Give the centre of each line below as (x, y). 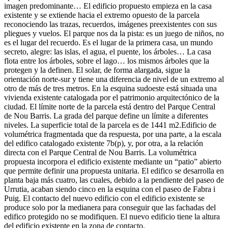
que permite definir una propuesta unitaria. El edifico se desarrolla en (114, 170)
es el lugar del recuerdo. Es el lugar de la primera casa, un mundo (108, 42)
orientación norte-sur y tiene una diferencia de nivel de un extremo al (114, 79)
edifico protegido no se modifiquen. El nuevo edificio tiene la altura (112, 216)
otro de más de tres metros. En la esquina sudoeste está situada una (110, 88)
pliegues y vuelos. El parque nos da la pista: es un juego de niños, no (114, 33)
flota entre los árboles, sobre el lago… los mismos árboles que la (107, 61)
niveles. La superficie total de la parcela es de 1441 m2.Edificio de (110, 125)
